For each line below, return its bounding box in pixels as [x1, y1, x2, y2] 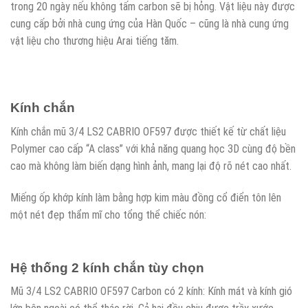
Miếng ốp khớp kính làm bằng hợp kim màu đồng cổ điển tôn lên [10, 190, 281, 204]
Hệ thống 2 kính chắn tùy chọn [10, 260, 204, 275]
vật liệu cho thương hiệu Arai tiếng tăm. [10, 34, 179, 47]
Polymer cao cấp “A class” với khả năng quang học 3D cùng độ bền [10, 142, 296, 156]
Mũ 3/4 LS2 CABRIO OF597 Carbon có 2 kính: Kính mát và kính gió [10, 285, 292, 298]
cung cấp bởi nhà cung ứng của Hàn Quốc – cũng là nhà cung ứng [10, 16, 289, 30]
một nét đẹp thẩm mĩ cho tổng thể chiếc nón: [10, 208, 206, 221]
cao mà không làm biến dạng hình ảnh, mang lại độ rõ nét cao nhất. [10, 159, 291, 173]
